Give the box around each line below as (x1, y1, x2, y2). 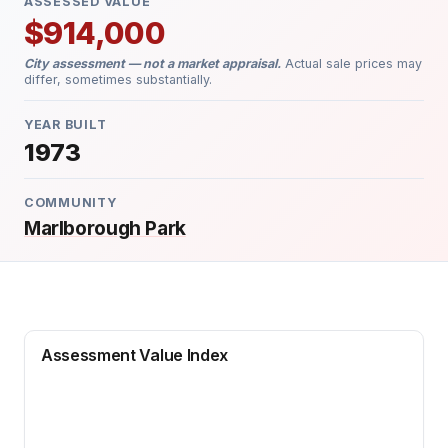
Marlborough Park (24, 216, 186, 240)
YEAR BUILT (24, 117, 107, 132)
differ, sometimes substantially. (24, 72, 212, 87)
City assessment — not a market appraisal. (24, 56, 281, 71)
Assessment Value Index (41, 345, 228, 365)
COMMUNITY (24, 195, 117, 210)
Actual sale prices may (281, 56, 422, 71)
